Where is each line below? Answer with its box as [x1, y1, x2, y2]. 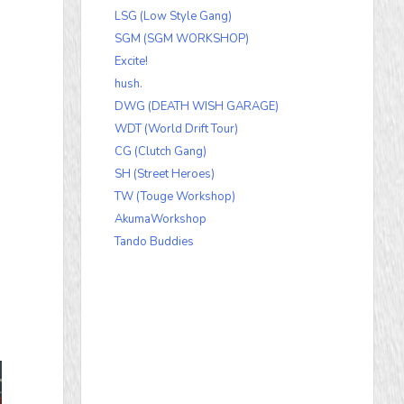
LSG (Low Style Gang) [115, 8, 232, 25]
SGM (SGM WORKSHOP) [115, 31, 249, 48]
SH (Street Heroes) [115, 166, 215, 183]
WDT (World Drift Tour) [115, 121, 238, 138]
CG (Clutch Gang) [115, 143, 207, 161]
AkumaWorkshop [115, 211, 207, 228]
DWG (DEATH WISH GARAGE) [115, 98, 279, 115]
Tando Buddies [115, 234, 194, 251]
